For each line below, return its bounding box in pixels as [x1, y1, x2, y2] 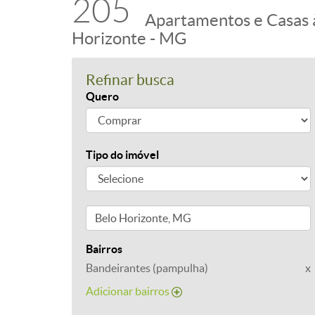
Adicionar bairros [86, 285, 172, 297]
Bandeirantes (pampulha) [86, 262, 208, 274]
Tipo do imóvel [86, 148, 159, 161]
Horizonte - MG [72, 29, 187, 48]
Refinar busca [86, 72, 174, 88]
